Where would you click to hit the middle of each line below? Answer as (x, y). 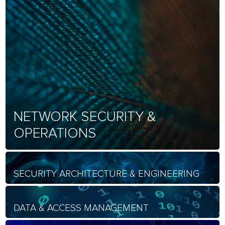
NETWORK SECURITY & (85, 117)
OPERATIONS (55, 133)
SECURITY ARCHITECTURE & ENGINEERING (107, 174)
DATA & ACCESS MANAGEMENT (81, 208)
